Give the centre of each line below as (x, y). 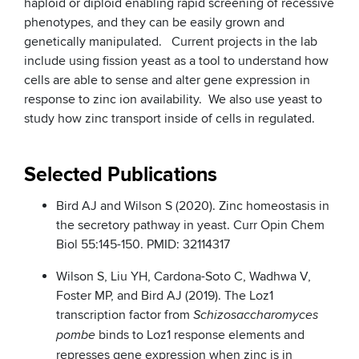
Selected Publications (121, 175)
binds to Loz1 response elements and (200, 335)
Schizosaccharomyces (256, 316)
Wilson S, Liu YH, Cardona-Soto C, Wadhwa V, (184, 277)
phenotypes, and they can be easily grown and (154, 23)
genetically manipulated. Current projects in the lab (171, 42)
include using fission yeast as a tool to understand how (176, 61)
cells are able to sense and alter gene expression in (167, 81)
